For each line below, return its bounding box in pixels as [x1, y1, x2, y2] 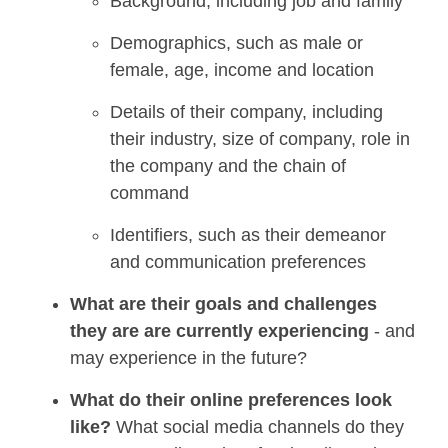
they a [70, 321, 122, 342]
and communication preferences [110, 252, 366, 273]
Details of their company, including [110, 102, 383, 123]
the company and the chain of [110, 156, 346, 177]
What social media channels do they [111, 417, 404, 438]
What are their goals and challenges [70, 294, 377, 315]
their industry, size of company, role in [110, 129, 410, 150]
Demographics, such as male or [110, 33, 363, 54]
